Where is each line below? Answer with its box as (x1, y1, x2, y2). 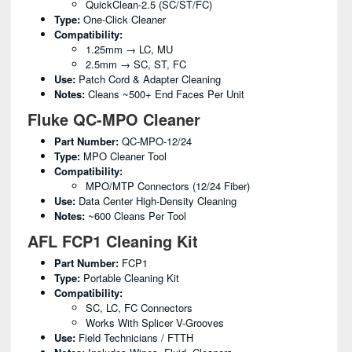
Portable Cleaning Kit (80, 270, 179, 285)
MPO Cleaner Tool (80, 148, 167, 163)
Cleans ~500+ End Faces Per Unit (85, 86, 244, 101)
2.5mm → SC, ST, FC (86, 57, 186, 71)
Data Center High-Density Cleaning (75, 193, 236, 208)
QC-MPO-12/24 (119, 134, 192, 148)
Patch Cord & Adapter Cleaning (75, 71, 221, 86)
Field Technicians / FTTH (75, 330, 193, 345)
